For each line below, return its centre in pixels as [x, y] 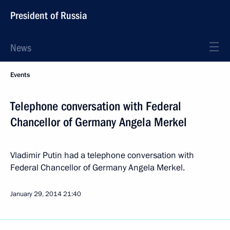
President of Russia [49, 15]
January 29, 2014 [36, 194]
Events [20, 75]
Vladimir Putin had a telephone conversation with [102, 155]
